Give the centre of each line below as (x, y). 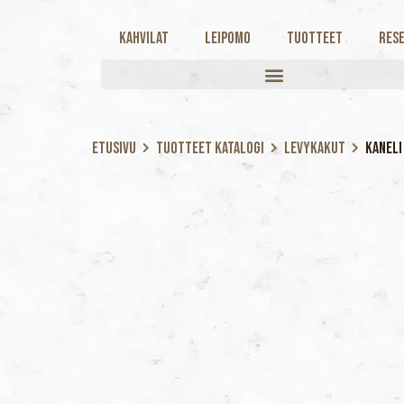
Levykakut (315, 148)
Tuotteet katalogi (210, 148)
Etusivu (114, 148)
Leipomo (228, 38)
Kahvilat (144, 38)
